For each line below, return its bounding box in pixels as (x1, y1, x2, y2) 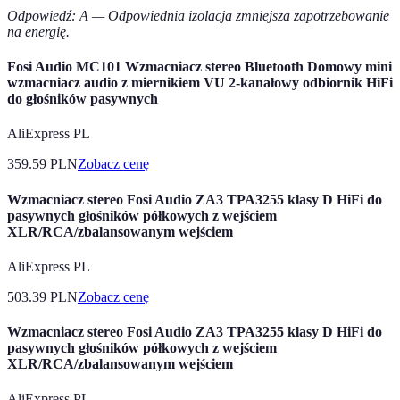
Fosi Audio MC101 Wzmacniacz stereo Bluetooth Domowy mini (7, 59, 392, 75)
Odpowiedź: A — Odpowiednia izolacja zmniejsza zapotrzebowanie (7, 7, 389, 23)
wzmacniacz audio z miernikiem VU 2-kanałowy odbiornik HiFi (7, 75, 393, 91)
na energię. (7, 23, 70, 39)
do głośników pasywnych (7, 91, 158, 107)
